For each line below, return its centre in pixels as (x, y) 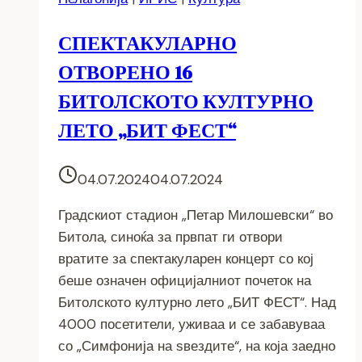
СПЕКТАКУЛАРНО (147, 43)
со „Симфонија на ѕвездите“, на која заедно (197, 345)
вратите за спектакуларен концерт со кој (186, 258)
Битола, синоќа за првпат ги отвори (170, 236)
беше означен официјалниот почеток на (185, 280)
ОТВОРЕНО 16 (125, 72)
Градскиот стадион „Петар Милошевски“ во (196, 215)
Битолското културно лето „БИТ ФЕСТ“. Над (197, 302)
